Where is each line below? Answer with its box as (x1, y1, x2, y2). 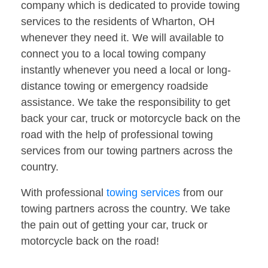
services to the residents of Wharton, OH (21, 16, 215, 28)
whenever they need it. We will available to (21, 32, 224, 44)
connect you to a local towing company (21, 48, 206, 60)
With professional (21, 187, 106, 199)
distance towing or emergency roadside (21, 80, 208, 93)
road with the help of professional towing (21, 129, 213, 141)
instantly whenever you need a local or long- (21, 64, 231, 77)
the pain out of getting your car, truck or (21, 219, 208, 232)
